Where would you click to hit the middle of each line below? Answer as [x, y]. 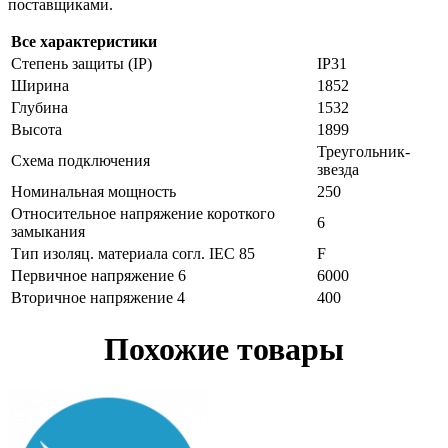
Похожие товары [224, 349]
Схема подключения [80, 160]
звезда [338, 169]
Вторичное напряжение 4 [98, 297]
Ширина [40, 85]
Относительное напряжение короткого [143, 213]
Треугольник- [363, 151]
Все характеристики [84, 41]
